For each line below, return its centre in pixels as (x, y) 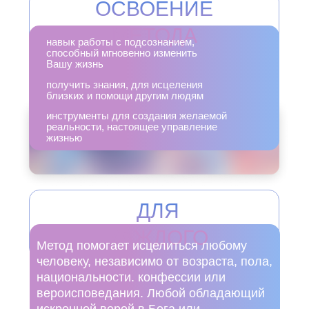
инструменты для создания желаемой (137, 116)
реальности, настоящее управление (132, 127)
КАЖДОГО (158, 238)
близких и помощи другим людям (125, 96)
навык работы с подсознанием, (120, 42)
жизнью (64, 138)
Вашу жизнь (75, 64)
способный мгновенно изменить (122, 53)
